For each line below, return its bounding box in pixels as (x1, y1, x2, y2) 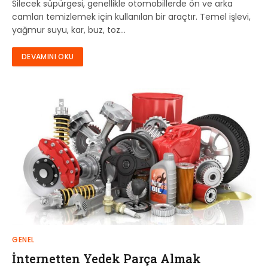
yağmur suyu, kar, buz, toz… (12, 23, 126, 36)
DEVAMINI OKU (22, 51, 74, 62)
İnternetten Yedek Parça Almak (12, 251, 201, 266)
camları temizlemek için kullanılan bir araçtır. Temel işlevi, (12, 10, 251, 23)
